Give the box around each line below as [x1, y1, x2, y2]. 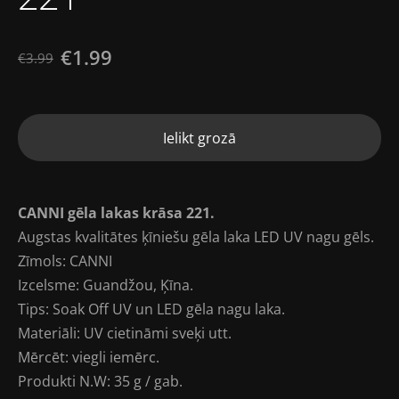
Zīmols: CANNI [18, 251, 112, 272]
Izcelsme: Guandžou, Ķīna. [18, 275, 193, 296]
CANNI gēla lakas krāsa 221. [18, 203, 215, 224]
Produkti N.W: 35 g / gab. [18, 371, 183, 392]
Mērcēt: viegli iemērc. [18, 347, 159, 368]
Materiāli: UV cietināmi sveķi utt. [18, 323, 232, 344]
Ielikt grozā [163, 127, 236, 148]
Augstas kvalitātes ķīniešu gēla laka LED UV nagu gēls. [18, 227, 374, 248]
